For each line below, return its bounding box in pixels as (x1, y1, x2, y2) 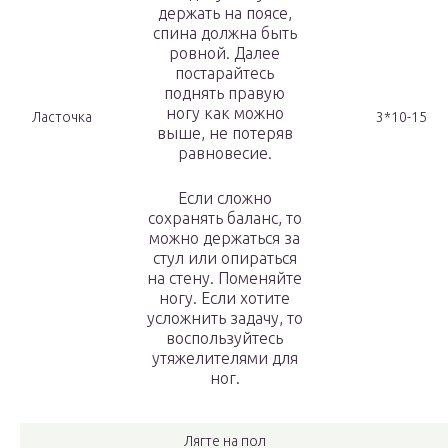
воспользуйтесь (166, 329, 283, 348)
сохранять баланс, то (147, 209, 302, 228)
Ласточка (32, 109, 92, 126)
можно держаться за (149, 229, 300, 248)
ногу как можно (165, 104, 284, 123)
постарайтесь (175, 64, 274, 83)
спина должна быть (152, 24, 297, 43)
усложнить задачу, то (146, 309, 303, 328)
